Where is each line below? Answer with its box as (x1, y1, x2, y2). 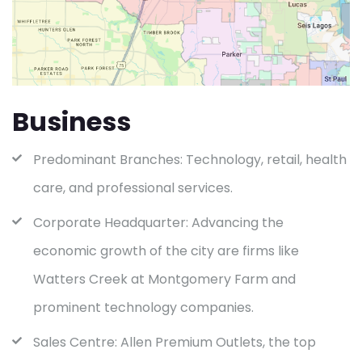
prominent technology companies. (33, 297, 254, 317)
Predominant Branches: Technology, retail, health (33, 149, 347, 169)
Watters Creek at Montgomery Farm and (33, 269, 296, 288)
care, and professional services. (33, 178, 233, 197)
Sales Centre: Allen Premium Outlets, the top (33, 332, 316, 351)
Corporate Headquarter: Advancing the (33, 213, 284, 232)
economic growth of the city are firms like (33, 241, 299, 260)
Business (12, 103, 131, 140)
